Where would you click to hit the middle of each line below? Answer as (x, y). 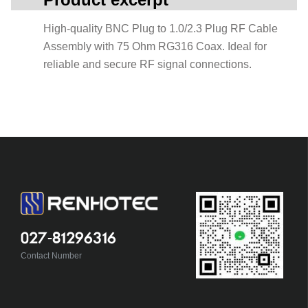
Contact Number (51, 255)
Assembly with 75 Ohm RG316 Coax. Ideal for (155, 46)
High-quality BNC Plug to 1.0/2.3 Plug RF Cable (161, 29)
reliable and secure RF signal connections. (147, 64)
